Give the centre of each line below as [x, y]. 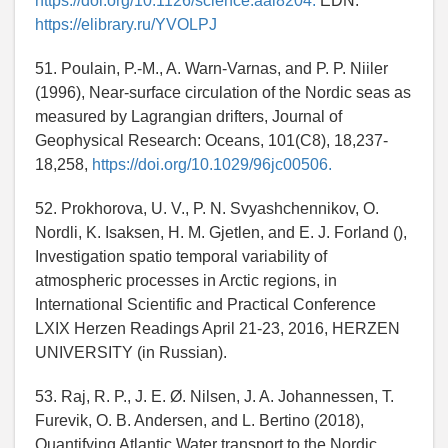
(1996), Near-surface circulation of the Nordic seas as [223, 93]
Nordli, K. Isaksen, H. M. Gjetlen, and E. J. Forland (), [221, 233]
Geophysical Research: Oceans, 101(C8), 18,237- [211, 141]
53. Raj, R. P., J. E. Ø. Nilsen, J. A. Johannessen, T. [214, 397]
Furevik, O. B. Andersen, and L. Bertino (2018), [199, 421]
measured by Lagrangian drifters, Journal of [188, 117]
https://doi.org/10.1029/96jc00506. [212, 165]
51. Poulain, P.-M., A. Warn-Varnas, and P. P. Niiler [211, 69]
